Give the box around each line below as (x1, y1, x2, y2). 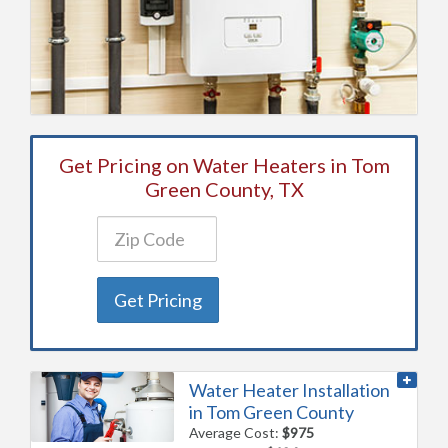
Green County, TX (144, 176, 304, 201)
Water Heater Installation (189, 378, 391, 401)
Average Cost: (189, 423, 283, 441)
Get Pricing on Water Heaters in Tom (58, 152, 390, 177)
